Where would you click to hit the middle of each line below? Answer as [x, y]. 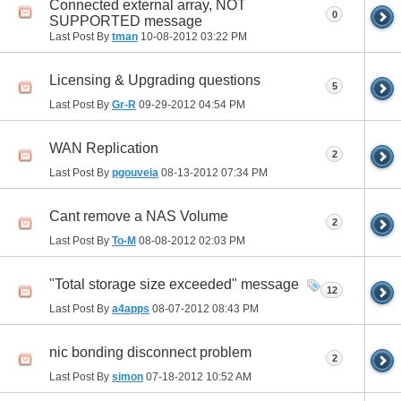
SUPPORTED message [126, 21]
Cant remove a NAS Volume [139, 217]
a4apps [131, 308]
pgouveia [135, 172]
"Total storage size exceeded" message [174, 285]
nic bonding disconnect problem [150, 353]
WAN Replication [104, 149]
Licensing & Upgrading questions [155, 81]
